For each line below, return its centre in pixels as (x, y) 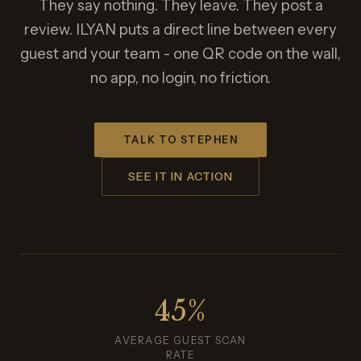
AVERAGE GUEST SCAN (180, 340)
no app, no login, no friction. (180, 78)
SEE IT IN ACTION (180, 176)
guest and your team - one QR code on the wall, (180, 54)
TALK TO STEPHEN (180, 140)
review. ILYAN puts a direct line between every (180, 29)
